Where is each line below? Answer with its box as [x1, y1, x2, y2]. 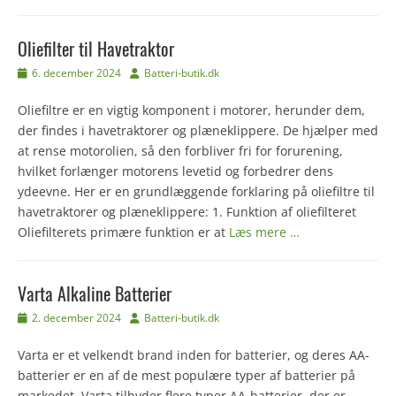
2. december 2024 [32, 310, 121, 326]
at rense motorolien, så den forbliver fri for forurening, [18, 142, 343, 160]
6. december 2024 [32, 65, 121, 81]
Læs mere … [229, 224, 300, 241]
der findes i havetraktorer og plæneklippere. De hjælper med [18, 122, 378, 140]
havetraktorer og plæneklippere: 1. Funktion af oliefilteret [18, 203, 356, 221]
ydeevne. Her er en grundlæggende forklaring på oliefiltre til [18, 183, 375, 201]
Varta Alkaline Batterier [18, 280, 171, 308]
